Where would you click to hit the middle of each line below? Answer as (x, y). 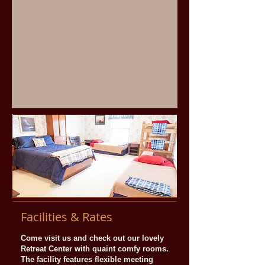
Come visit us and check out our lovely (92, 238)
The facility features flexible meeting (87, 259)
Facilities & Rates (67, 217)
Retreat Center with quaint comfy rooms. (95, 249)
